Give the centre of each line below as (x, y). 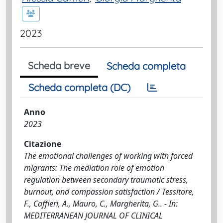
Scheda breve (59, 65)
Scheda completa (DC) (79, 87)
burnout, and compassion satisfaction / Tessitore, (109, 192)
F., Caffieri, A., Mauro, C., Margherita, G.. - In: (101, 204)
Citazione (43, 144)
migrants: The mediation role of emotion (94, 168)
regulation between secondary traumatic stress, (106, 180)
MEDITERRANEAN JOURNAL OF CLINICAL (93, 216)
